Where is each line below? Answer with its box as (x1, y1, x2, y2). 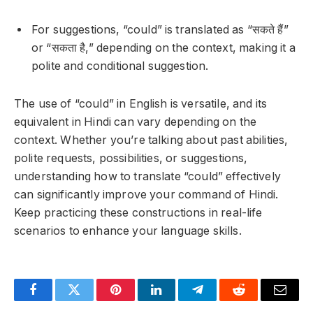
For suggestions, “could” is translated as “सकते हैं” (31, 22, 289, 36)
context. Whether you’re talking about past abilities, (14, 133, 289, 147)
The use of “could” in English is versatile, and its (14, 97, 268, 111)
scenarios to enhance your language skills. (14, 224, 242, 238)
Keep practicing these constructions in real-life (14, 206, 263, 220)
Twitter (73, 293, 110, 307)
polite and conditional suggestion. (31, 59, 209, 73)
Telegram (196, 293, 245, 307)
